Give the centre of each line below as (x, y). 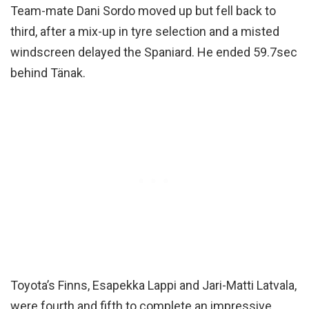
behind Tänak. (48, 72)
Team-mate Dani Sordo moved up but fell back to (143, 10)
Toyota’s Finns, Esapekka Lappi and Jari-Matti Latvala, (153, 285)
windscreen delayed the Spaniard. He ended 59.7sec (154, 52)
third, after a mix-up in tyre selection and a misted (145, 31)
